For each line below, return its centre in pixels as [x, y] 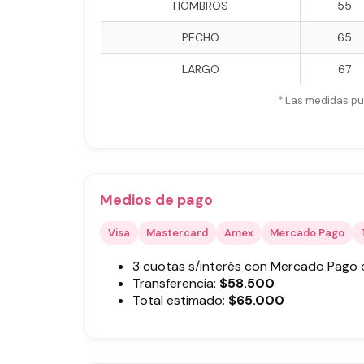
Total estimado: [179, 301]
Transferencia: [176, 284]
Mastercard [177, 233]
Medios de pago [156, 200]
